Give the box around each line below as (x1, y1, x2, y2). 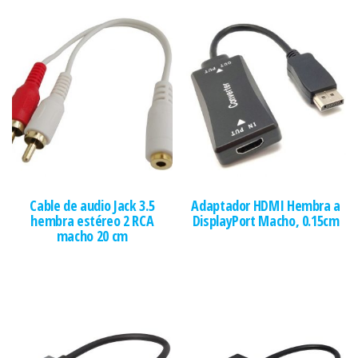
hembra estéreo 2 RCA (30, 210, 154, 230)
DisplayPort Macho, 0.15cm (192, 210, 340, 230)
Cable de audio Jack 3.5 (30, 195, 155, 215)
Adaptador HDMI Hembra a (191, 195, 341, 215)
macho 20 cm (56, 225, 128, 245)
